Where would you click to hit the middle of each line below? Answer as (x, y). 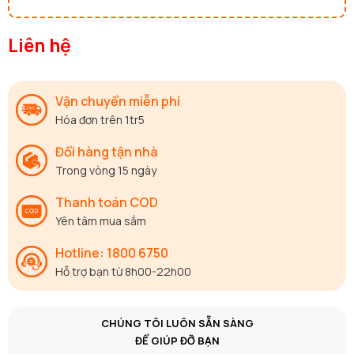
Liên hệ (40, 45)
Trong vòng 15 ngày (106, 170)
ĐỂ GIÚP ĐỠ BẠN (177, 340)
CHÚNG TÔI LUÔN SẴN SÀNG (177, 323)
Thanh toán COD (107, 202)
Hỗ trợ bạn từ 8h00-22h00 (123, 271)
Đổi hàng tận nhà (107, 151)
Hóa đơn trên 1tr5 (100, 119)
